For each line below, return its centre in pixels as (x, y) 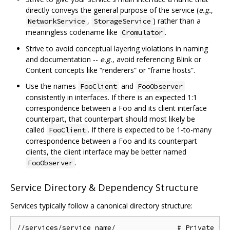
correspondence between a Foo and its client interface (116, 108)
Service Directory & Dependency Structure (104, 187)
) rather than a (177, 21)
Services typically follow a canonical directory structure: (101, 205)
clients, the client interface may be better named (106, 152)
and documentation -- (63, 60)
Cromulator (142, 33)
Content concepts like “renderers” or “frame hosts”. (110, 70)
